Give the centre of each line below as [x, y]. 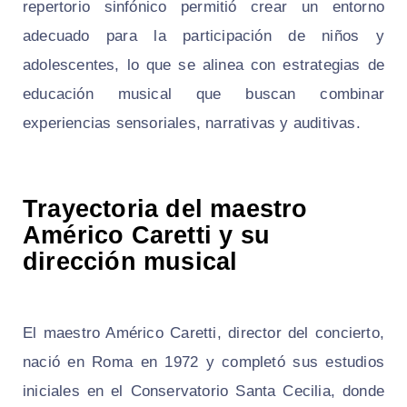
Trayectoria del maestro [165, 208]
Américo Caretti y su [146, 235]
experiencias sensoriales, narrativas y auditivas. [192, 123]
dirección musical [130, 261]
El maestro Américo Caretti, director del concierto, [203, 333]
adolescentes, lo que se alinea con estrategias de [203, 65]
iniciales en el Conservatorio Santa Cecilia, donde [203, 391]
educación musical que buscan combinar [203, 94]
